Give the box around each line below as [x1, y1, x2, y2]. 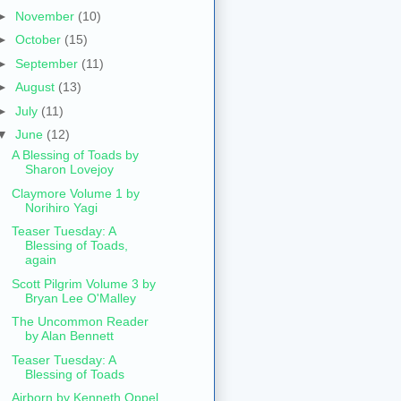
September [14, 55, 81, 71]
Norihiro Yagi [24, 200, 98, 215]
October [14, 32, 64, 47]
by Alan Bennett [24, 328, 114, 344]
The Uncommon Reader [11, 314, 149, 329]
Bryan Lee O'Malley [24, 290, 136, 305]
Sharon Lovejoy [24, 162, 114, 177]
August [14, 80, 58, 95]
